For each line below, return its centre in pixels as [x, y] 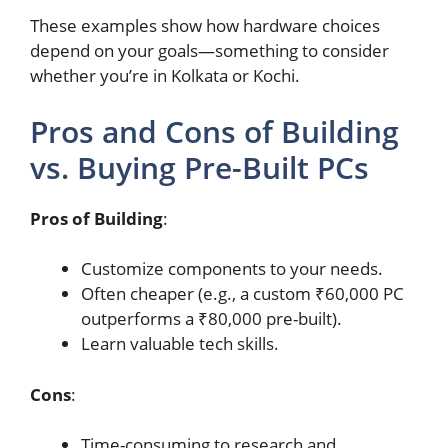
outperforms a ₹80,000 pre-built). [211, 319]
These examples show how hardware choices [205, 26]
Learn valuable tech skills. [180, 344]
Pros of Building [96, 218]
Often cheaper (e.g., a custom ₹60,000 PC [242, 294]
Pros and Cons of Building [214, 131]
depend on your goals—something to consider [209, 51]
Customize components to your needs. [232, 269]
